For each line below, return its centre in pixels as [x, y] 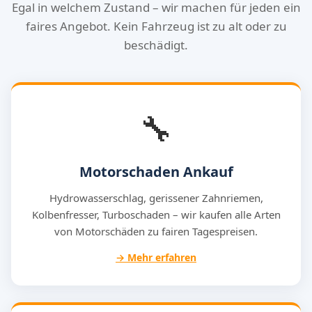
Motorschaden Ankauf [156, 172]
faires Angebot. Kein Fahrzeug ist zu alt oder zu [156, 26]
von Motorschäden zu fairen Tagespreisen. [156, 231]
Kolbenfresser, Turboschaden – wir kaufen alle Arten [156, 214]
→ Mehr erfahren [156, 257]
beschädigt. [156, 45]
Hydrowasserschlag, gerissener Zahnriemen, [156, 198]
